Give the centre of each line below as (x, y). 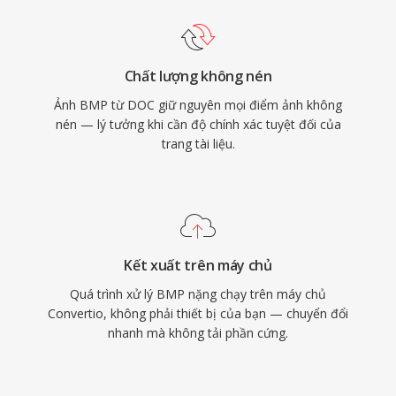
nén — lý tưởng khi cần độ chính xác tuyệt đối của (198, 124)
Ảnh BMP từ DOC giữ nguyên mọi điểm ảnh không (198, 105)
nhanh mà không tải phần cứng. (198, 333)
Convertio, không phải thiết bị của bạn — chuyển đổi (198, 313)
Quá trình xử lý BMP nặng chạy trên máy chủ (198, 294)
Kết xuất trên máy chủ (198, 265)
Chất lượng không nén (198, 76)
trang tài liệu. (198, 144)
